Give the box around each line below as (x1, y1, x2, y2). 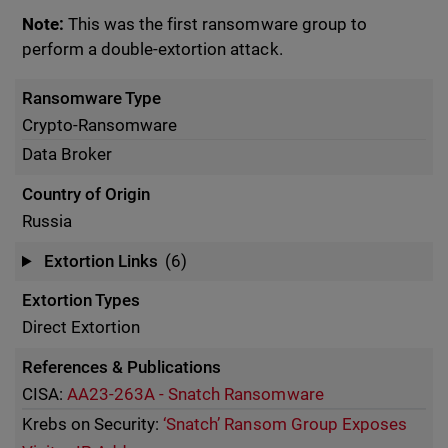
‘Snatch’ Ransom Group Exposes (163, 414, 407, 434)
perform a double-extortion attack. (22, 39, 283, 59)
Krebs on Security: (22, 414, 164, 434)
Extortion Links (44, 251, 159, 271)
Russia (22, 211, 73, 231)
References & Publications (22, 357, 222, 377)
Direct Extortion (22, 317, 141, 337)
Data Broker (22, 144, 113, 164)
